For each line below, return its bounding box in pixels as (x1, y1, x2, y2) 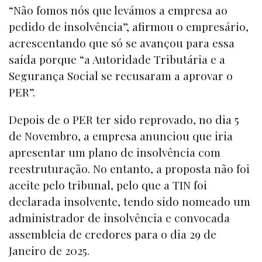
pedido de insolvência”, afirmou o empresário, (9, 18, 249, 34)
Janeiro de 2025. (9, 242, 89, 258)
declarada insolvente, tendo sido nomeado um (9, 193, 250, 209)
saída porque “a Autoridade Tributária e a (9, 51, 225, 67)
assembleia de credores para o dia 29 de (9, 226, 216, 242)
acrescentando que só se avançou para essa (9, 35, 235, 50)
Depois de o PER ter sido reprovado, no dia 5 (9, 111, 239, 127)
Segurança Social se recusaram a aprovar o (9, 67, 233, 83)
